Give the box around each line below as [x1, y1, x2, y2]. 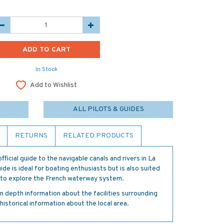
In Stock [35, 65, 57, 73]
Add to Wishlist [29, 81, 77, 89]
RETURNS [15, 131, 47, 140]
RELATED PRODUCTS [63, 131, 133, 140]
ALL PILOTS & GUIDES [72, 105, 144, 113]
